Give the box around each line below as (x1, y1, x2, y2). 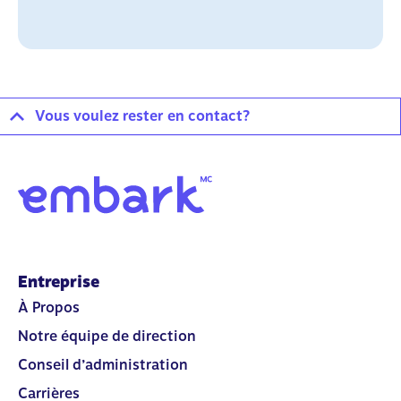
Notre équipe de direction (18, 327, 196, 345)
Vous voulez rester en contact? (35, 107, 250, 124)
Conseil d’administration (18, 355, 188, 373)
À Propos (18, 298, 80, 316)
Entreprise (18, 271, 99, 291)
